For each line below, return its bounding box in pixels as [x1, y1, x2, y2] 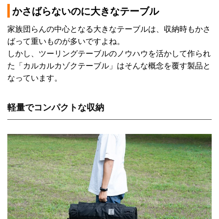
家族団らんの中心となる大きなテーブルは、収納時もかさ [7, 23, 211, 35]
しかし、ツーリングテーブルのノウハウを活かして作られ [7, 47, 211, 59]
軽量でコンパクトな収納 [7, 101, 104, 114]
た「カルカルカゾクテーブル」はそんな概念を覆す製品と [7, 60, 211, 71]
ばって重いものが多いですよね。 [7, 35, 125, 47]
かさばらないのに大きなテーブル [12, 3, 159, 18]
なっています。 [7, 72, 62, 84]
